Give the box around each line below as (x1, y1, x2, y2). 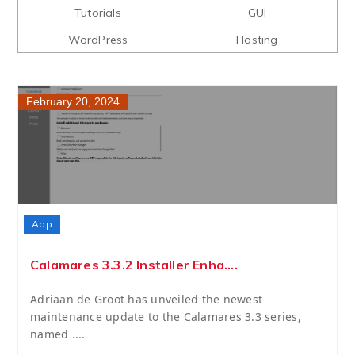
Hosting (236, 32, 278, 47)
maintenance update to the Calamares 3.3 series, (30, 309, 301, 324)
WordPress (67, 32, 128, 47)
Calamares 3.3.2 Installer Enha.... (30, 257, 238, 273)
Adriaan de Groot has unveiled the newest (30, 292, 262, 307)
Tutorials (74, 6, 121, 20)
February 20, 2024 (26, 95, 120, 108)
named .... (30, 326, 86, 342)
